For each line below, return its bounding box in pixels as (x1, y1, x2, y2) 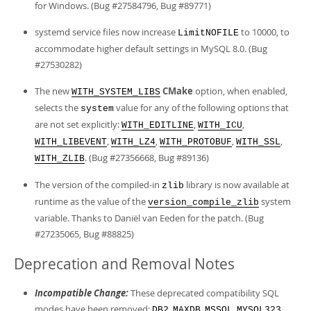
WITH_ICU (198, 120, 242, 131)
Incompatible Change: (35, 287, 128, 299)
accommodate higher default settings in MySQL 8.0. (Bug (35, 42, 267, 55)
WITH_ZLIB (35, 153, 85, 164)
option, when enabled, (193, 85, 287, 97)
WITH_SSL (236, 137, 280, 147)
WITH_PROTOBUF (160, 137, 232, 147)
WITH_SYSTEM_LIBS (72, 87, 160, 97)
